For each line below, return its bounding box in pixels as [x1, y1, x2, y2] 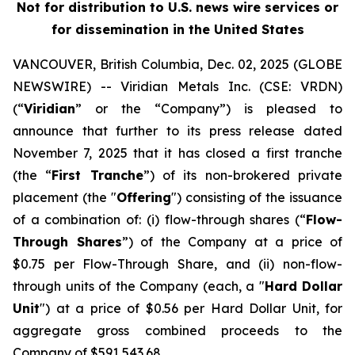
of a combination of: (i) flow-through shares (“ [13, 212, 306, 227]
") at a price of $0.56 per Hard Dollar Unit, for [40, 300, 342, 316]
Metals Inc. [177, 78, 250, 94]
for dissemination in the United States [51, 21, 304, 37]
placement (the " [13, 189, 116, 205]
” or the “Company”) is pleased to [75, 101, 342, 116]
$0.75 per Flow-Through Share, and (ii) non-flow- [13, 256, 342, 272]
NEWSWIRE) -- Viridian [13, 78, 177, 94]
